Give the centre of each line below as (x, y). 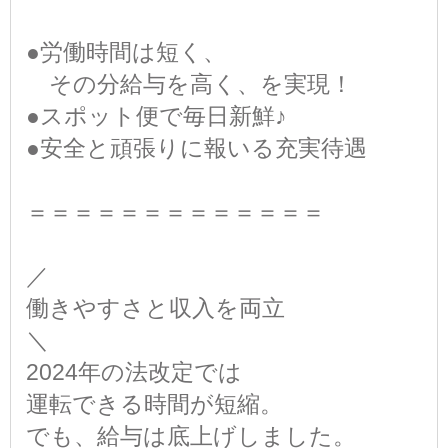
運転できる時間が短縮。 (154, 403)
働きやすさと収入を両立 (155, 307)
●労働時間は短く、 (126, 51)
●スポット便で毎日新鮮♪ (156, 115)
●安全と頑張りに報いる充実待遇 (196, 147)
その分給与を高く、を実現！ (189, 83)
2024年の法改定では (134, 371)
